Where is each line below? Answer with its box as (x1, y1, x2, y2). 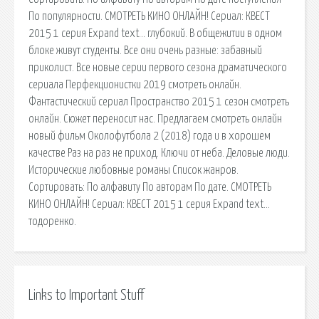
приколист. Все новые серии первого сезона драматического (28, 61, 287, 73)
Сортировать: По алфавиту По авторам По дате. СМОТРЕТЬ (28, 181, 271, 193)
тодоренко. (28, 215, 76, 227)
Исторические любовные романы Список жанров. (28, 164, 239, 176)
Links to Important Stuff (28, 288, 144, 303)
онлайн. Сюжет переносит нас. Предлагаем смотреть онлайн (28, 113, 282, 125)
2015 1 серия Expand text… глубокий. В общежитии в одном (28, 27, 282, 39)
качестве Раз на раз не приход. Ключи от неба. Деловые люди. (28, 147, 290, 159)
